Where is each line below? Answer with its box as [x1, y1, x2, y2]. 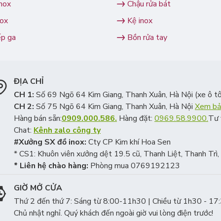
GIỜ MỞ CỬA [14, 183, 62, 193]
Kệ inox [127, 15, 152, 26]
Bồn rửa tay [127, 32, 167, 43]
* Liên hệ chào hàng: [14, 160, 90, 171]
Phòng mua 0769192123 [90, 160, 180, 171]
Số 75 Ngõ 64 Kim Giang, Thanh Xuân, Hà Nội [36, 101, 195, 112]
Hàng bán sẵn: [14, 113, 62, 124]
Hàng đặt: [117, 113, 154, 124]
